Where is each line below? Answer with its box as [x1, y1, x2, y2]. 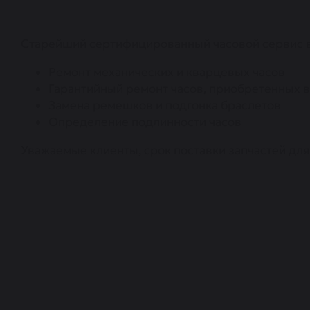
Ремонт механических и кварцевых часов [48, 64, 285, 80]
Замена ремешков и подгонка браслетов [48, 98, 281, 113]
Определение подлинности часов [48, 114, 241, 129]
